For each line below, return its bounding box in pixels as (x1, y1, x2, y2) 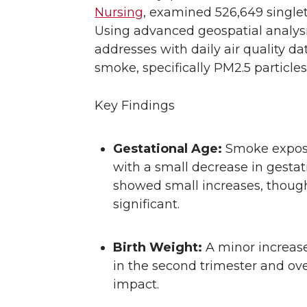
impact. (113, 277, 162, 293)
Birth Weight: (113, 240, 202, 256)
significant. (113, 197, 183, 212)
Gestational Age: (113, 141, 222, 157)
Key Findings (95, 98, 178, 114)
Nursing (95, 5, 143, 21)
